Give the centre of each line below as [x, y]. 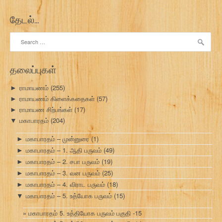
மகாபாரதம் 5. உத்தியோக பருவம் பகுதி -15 [85, 213]
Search [20, 37]
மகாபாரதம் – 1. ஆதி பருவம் [64, 150]
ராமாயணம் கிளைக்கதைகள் [57, 99]
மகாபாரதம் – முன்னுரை [57, 138]
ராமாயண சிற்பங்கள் [46, 110]
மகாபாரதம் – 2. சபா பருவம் [63, 161]
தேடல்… [25, 20]
